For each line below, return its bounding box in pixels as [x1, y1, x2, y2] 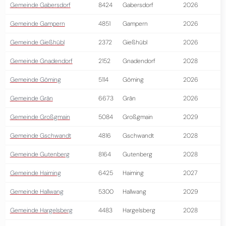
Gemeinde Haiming [10, 169, 61, 177]
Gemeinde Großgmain [10, 113, 70, 121]
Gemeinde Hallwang [10, 188, 64, 196]
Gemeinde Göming [10, 76, 61, 84]
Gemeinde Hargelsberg [10, 206, 73, 214]
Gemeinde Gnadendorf [10, 57, 73, 65]
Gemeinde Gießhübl [10, 38, 65, 46]
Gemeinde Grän [10, 94, 53, 102]
